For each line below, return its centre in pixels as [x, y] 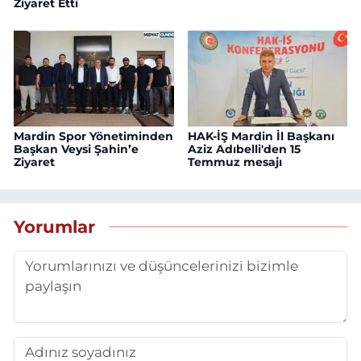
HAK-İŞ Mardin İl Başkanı [261, 137]
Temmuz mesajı [234, 162]
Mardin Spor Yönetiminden [93, 137]
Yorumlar [54, 226]
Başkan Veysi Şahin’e [76, 149]
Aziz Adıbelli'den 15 [244, 149]
